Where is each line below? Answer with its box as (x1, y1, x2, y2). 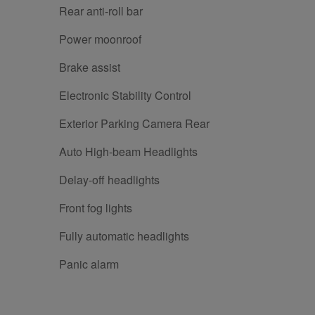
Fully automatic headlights (59, 228, 189, 245)
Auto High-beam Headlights (59, 143, 198, 160)
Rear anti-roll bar (59, 3, 143, 20)
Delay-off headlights (59, 172, 160, 188)
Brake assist (59, 59, 120, 76)
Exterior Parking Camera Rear (59, 115, 210, 132)
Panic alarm (59, 256, 119, 273)
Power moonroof (59, 31, 141, 48)
